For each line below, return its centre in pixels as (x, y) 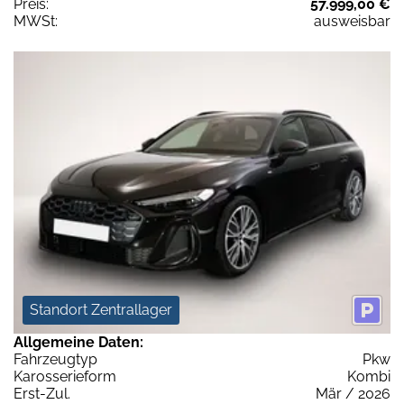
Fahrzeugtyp (55, 360)
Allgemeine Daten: (78, 343)
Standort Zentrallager (101, 310)
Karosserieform (65, 377)
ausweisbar (352, 21)
